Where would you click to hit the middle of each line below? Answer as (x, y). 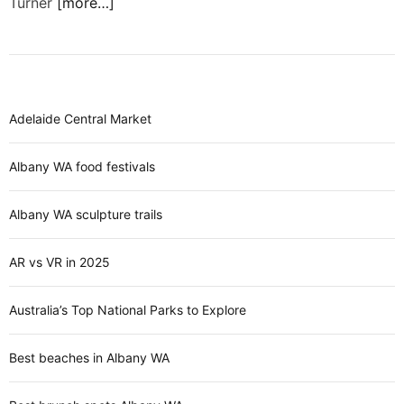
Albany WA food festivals (82, 166)
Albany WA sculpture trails (86, 214)
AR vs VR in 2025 (60, 262)
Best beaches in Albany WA (89, 358)
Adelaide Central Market (80, 119)
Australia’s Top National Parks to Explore (128, 310)
